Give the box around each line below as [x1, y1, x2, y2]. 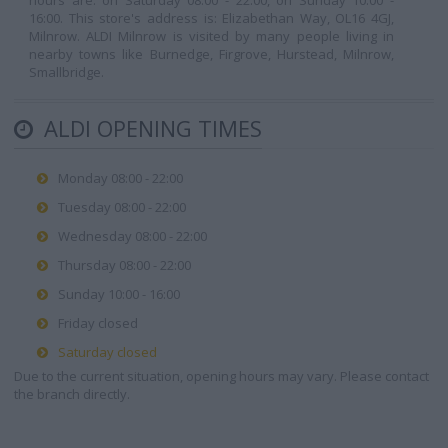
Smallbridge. [29, 63, 104, 81]
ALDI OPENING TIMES [38, 113, 262, 143]
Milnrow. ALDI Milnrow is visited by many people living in [29, 27, 394, 45]
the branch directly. [14, 385, 130, 403]
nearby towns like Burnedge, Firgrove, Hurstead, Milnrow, [29, 45, 394, 63]
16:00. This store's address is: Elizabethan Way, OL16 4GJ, [29, 9, 394, 27]
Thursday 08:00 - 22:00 [58, 256, 191, 274]
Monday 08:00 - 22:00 [58, 169, 183, 187]
